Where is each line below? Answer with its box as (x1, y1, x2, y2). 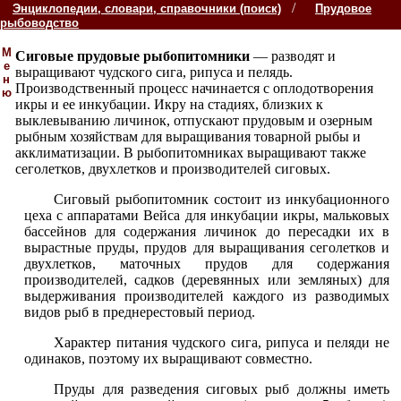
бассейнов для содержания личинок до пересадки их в (24, 224, 389, 239)
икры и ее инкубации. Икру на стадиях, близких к (15, 97, 323, 112)
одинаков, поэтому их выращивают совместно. (24, 351, 312, 366)
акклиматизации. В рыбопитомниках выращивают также (15, 145, 366, 160)
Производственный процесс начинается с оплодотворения (15, 81, 373, 96)
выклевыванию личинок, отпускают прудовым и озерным (15, 113, 372, 128)
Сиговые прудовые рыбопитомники (15, 48, 253, 64)
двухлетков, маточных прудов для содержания (24, 256, 389, 271)
